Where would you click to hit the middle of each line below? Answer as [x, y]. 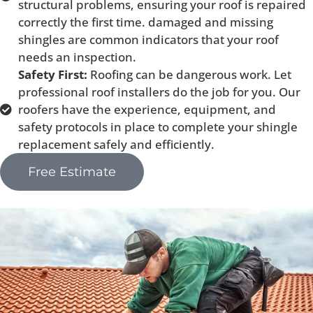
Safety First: [54, 74]
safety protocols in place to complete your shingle [158, 126]
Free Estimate [72, 172]
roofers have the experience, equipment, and [147, 109]
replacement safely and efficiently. [117, 144]
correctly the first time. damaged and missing [146, 22]
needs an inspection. [78, 57]
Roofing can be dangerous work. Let [191, 74]
